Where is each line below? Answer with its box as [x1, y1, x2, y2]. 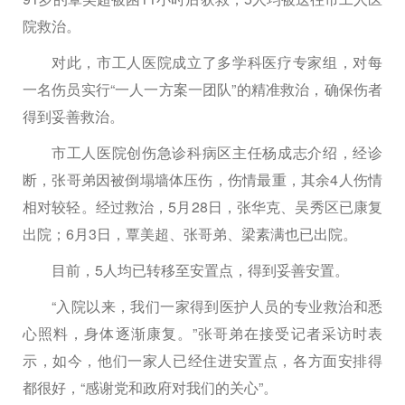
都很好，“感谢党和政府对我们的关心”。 [23, 377, 278, 399]
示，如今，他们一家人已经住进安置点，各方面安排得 [23, 350, 382, 372]
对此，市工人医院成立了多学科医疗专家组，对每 [52, 52, 382, 73]
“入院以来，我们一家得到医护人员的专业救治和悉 [52, 296, 382, 317]
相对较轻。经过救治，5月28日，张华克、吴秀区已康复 [23, 196, 382, 218]
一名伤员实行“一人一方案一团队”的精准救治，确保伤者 [23, 79, 382, 100]
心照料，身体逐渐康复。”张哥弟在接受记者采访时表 [23, 323, 382, 344]
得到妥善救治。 [23, 106, 124, 127]
